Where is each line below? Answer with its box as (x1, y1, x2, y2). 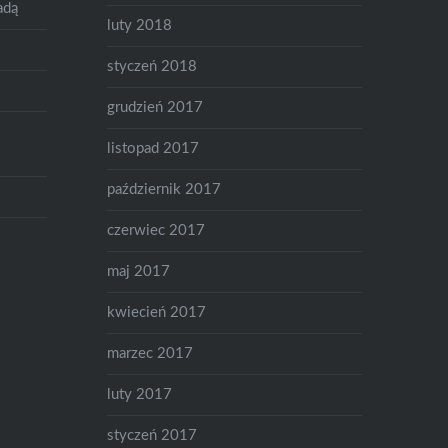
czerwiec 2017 (107, 222, 206, 238)
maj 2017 (107, 263, 171, 279)
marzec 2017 (107, 345, 194, 361)
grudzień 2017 (107, 99, 204, 115)
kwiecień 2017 (107, 304, 207, 320)
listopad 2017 (107, 140, 200, 156)
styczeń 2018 (107, 58, 198, 74)
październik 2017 (107, 181, 222, 197)
